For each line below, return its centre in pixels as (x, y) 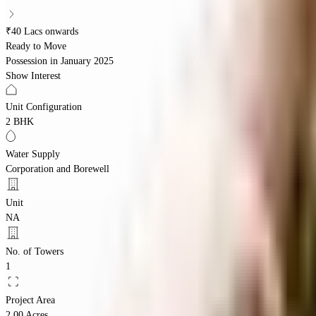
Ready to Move (36, 46)
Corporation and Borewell (57, 169)
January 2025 (87, 61)
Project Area (30, 300)
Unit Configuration (44, 107)
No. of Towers (35, 251)
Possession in (32, 61)
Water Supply (33, 154)
